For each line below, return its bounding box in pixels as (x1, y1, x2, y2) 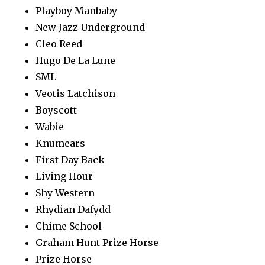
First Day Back (35, 153, 105, 166)
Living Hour (35, 170, 93, 182)
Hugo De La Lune (35, 54, 115, 66)
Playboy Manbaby (35, 4, 117, 17)
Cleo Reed (35, 37, 82, 50)
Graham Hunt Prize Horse (35, 236, 159, 248)
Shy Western (35, 186, 95, 199)
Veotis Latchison (35, 87, 115, 99)
